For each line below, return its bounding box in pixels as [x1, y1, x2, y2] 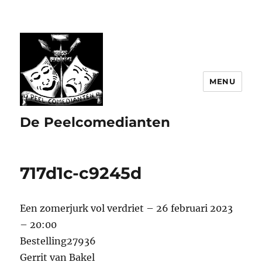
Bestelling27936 [20, 235, 96, 247]
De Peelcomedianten [20, 114, 171, 130]
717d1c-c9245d [20, 163, 142, 183]
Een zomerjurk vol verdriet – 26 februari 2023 [20, 202, 233, 214]
